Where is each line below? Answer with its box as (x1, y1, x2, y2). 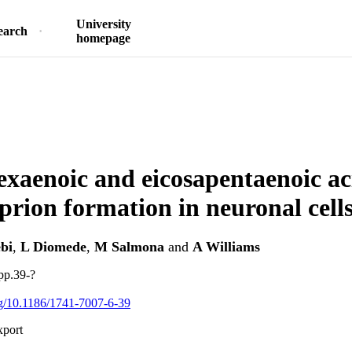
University (75, 17, 131, 31)
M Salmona (94, 239, 164, 255)
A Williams (192, 239, 260, 255)
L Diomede (20, 239, 86, 255)
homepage (76, 31, 130, 45)
